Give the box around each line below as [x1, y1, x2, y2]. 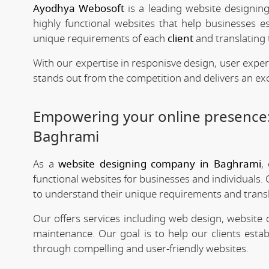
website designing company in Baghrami [58, 156, 261, 172]
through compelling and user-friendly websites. [33, 241, 249, 256]
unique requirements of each [33, 31, 168, 46]
